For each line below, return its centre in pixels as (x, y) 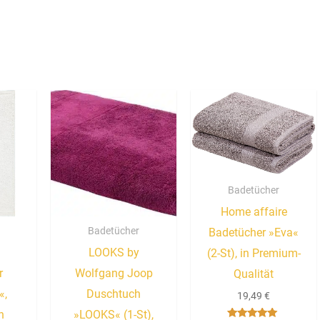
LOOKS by (114, 253)
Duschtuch (114, 294)
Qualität (254, 274)
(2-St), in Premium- (254, 254)
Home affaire (254, 212)
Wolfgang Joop (114, 274)
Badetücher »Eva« (254, 233)
